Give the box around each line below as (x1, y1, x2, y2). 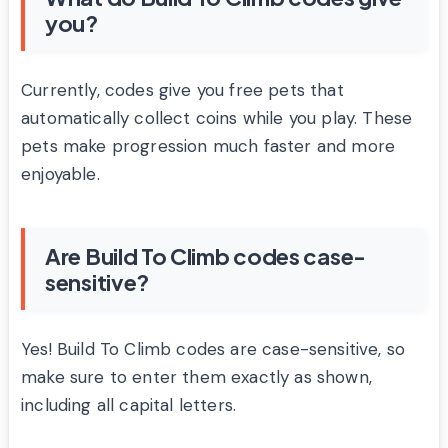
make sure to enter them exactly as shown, (21, 365, 372, 388)
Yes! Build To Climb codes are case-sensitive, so (21, 337, 406, 360)
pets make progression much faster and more (21, 134, 396, 157)
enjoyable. (21, 162, 100, 185)
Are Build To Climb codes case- (45, 241, 366, 270)
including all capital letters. (21, 393, 237, 416)
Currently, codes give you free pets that (21, 78, 344, 101)
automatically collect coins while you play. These (21, 106, 413, 129)
